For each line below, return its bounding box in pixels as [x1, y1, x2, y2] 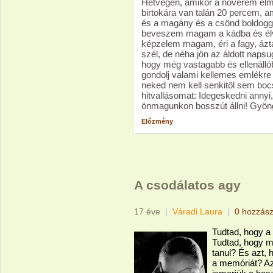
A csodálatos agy [134, 178, 241, 193]
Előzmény [141, 118, 173, 125]
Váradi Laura [172, 207, 222, 216]
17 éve [134, 207, 160, 216]
